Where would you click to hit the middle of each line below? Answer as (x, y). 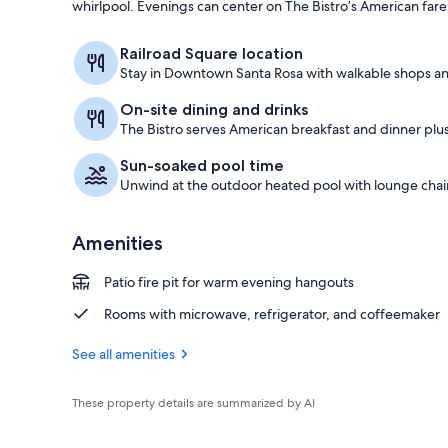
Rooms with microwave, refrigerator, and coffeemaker (272, 313)
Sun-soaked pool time (202, 165)
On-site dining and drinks (214, 109)
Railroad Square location (211, 53)
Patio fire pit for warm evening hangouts (229, 281)
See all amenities (123, 353)
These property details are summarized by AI (193, 402)
